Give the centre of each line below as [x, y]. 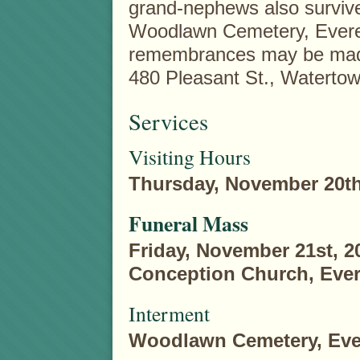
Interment [169, 313]
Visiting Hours [190, 156]
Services [168, 121]
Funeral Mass [188, 223]
